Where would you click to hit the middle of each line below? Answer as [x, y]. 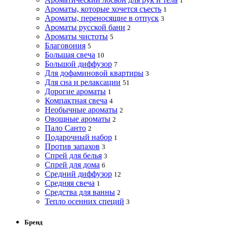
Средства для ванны [80, 192]
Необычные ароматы [81, 109]
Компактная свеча [76, 100]
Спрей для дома [72, 164]
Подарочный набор [78, 137]
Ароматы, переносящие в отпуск [102, 18]
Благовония [65, 45]
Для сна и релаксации [83, 82]
